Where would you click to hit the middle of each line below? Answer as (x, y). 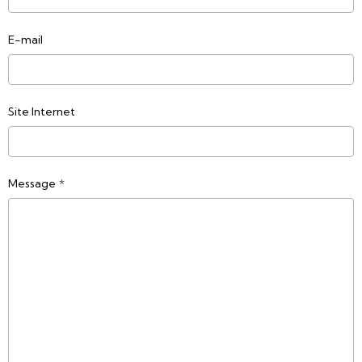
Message (32, 183)
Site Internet (42, 112)
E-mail (25, 40)
